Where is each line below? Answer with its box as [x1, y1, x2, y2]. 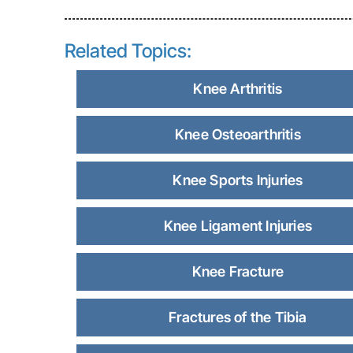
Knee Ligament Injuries [163, 217, 313, 234]
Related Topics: [65, 39, 191, 62]
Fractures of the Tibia [169, 309, 307, 325]
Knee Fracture [191, 263, 284, 280]
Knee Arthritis [193, 80, 283, 97]
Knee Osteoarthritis [174, 126, 301, 143]
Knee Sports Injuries [173, 172, 303, 188]
